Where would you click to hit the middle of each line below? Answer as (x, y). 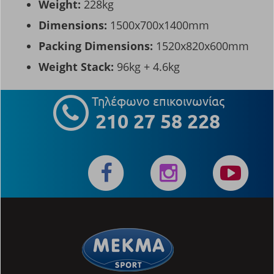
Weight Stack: (78, 67)
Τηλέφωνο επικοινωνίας (158, 101)
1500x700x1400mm (160, 25)
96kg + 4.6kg (148, 67)
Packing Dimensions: (97, 46)
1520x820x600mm (202, 46)
